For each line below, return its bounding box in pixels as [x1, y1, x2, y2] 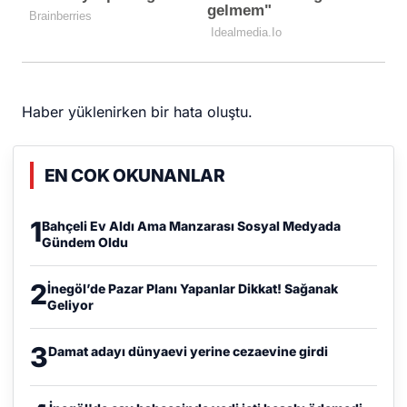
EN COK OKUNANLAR [44, 164, 225, 187]
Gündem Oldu [41, 234, 128, 251]
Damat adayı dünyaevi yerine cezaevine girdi [47, 343, 328, 360]
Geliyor [46, 297, 94, 313]
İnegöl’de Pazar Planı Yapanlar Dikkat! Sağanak [46, 281, 338, 297]
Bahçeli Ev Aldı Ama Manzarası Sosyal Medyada [41, 218, 341, 234]
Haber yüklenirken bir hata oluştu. [22, 102, 253, 121]
